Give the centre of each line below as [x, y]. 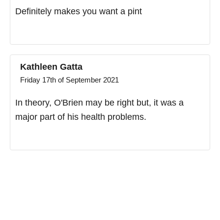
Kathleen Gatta [51, 67]
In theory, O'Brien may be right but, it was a [99, 103]
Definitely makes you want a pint [79, 12]
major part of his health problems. [81, 117]
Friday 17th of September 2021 [69, 80]
